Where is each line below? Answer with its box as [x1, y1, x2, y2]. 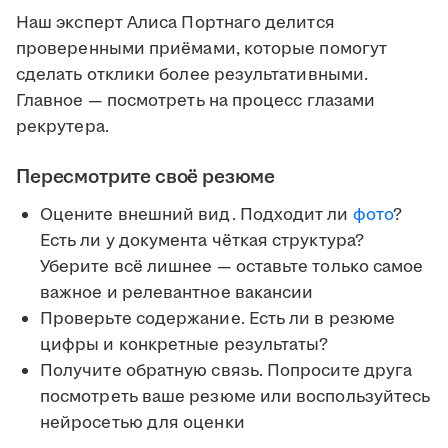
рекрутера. [16, 115, 109, 140]
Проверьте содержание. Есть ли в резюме [40, 307, 396, 332]
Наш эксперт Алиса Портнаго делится [16, 11, 335, 36]
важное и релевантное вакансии [40, 281, 314, 306]
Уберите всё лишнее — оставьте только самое [40, 255, 424, 280]
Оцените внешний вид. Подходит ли [40, 203, 353, 228]
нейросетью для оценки [40, 411, 245, 436]
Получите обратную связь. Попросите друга [40, 359, 413, 384]
